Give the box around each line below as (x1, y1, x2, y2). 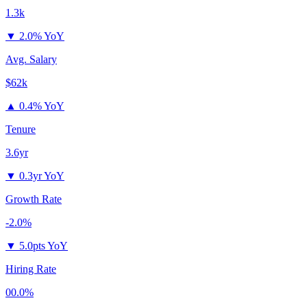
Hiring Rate (5, 262, 56, 275)
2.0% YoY (19, 29, 64, 42)
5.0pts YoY (19, 239, 68, 251)
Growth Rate (5, 193, 62, 205)
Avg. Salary (5, 53, 57, 65)
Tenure (5, 123, 36, 135)
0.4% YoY (19, 99, 64, 112)
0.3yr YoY (19, 169, 64, 182)
